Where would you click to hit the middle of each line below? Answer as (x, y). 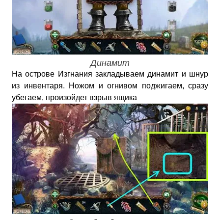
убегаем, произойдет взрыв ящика (74, 97)
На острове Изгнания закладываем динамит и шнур (110, 74)
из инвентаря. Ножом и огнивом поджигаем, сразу (110, 86)
